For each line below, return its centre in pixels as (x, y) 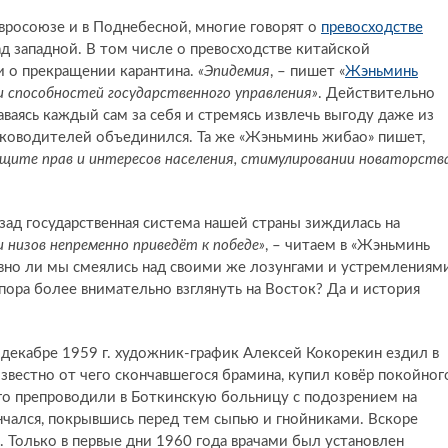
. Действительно (376, 94)
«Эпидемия (234, 72)
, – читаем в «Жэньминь (347, 246)
